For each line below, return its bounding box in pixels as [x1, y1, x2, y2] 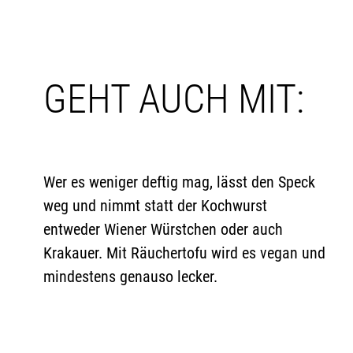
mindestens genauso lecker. [43, 267, 217, 286]
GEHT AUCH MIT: [43, 76, 304, 122]
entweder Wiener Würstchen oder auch [43, 220, 283, 239]
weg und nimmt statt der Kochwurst [43, 196, 267, 215]
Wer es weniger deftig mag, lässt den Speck [43, 173, 315, 191]
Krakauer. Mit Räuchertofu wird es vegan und [43, 243, 325, 262]
